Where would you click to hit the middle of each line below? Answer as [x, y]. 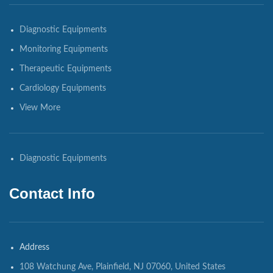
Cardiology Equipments [63, 88]
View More [40, 108]
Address [34, 247]
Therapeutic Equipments [66, 69]
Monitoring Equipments [64, 49]
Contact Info [52, 193]
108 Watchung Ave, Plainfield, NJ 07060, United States [122, 267]
